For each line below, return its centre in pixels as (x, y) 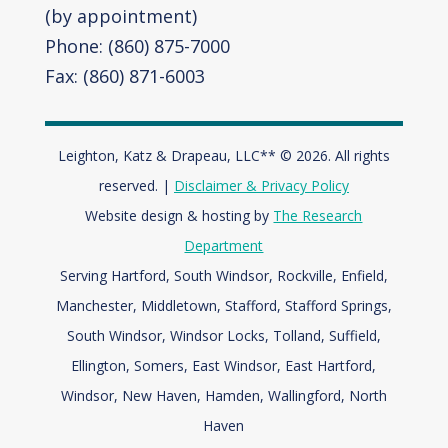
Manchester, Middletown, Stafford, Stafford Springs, (223, 305)
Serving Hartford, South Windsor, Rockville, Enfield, (223, 275)
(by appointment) (120, 15)
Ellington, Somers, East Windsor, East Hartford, (224, 365)
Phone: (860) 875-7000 (137, 45)
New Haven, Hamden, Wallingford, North (254, 395)
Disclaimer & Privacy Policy (261, 185)
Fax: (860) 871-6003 (124, 75)
